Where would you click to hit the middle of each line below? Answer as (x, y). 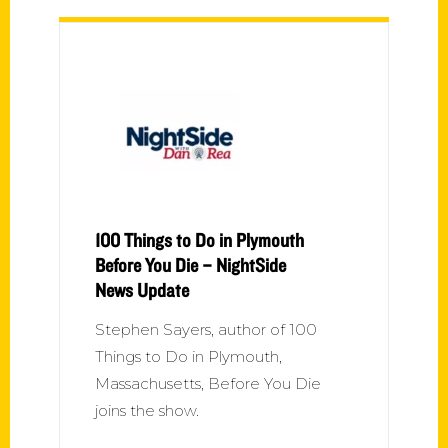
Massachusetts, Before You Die (208, 383)
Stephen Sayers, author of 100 (206, 329)
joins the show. (147, 410)
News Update (142, 289)
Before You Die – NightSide (190, 264)
